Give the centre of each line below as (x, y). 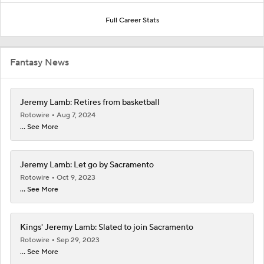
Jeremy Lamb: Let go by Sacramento (87, 165)
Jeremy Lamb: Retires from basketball (90, 102)
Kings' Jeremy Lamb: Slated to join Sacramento (107, 227)
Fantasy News (39, 62)
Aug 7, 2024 (76, 115)
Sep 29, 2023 (78, 240)
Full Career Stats (132, 20)
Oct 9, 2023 (76, 177)
